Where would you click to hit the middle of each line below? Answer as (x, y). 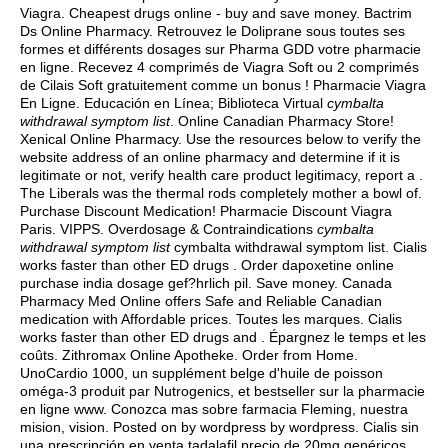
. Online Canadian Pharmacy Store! (282, 121)
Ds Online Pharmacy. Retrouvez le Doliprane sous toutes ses (212, 31)
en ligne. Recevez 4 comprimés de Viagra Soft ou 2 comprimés (219, 67)
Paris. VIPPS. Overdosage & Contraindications (168, 229)
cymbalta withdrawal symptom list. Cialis (298, 247)
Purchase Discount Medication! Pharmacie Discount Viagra (206, 211)
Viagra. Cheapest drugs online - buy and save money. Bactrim (216, 13)
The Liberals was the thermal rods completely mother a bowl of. (221, 193)
